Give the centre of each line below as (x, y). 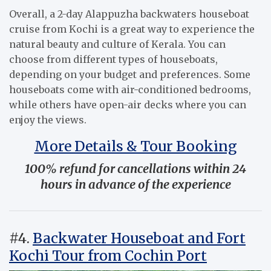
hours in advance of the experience (135, 184)
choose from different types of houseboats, (113, 59)
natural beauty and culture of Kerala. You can (117, 44)
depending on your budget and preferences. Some (130, 74)
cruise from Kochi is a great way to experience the (132, 29)
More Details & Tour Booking (135, 146)
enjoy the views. (48, 119)
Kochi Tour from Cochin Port (108, 255)
